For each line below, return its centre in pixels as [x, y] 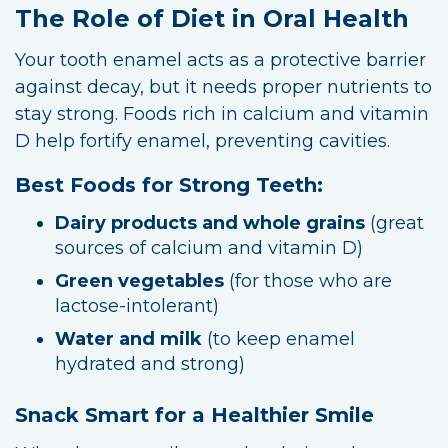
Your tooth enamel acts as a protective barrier [220, 59]
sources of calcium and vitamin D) [209, 247]
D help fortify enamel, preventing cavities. [202, 140]
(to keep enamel [278, 338]
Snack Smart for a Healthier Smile [194, 414]
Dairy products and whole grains [210, 222]
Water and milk [128, 338]
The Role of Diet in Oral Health [212, 18]
